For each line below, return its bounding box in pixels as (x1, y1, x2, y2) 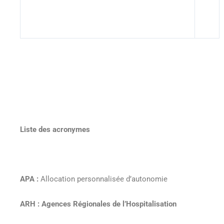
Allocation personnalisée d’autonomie (40, 174, 167, 184)
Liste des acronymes (20, 124, 90, 134)
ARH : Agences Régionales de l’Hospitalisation (20, 199, 176, 208)
